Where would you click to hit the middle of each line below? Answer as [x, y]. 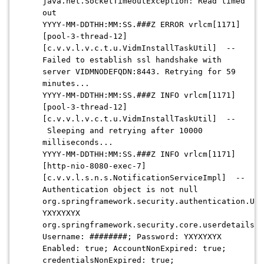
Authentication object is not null [120, 189]
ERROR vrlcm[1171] [198, 24]
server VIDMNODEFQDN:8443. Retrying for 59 [139, 72]
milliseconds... [78, 142]
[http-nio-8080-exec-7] [94, 166]
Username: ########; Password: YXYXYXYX [132, 237]
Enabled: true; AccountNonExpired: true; [134, 248]
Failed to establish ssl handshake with [132, 60]
